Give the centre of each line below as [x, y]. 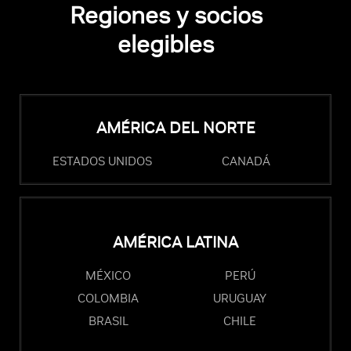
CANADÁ [246, 161]
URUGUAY [240, 299]
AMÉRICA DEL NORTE [175, 128]
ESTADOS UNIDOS [102, 161]
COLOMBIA [108, 299]
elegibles [166, 45]
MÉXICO [108, 276]
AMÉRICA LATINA [175, 243]
